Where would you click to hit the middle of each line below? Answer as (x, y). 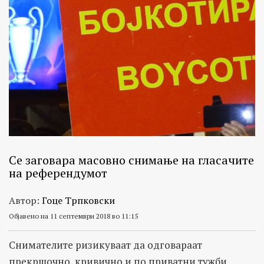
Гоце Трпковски (78, 200)
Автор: (25, 200)
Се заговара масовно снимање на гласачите (131, 160)
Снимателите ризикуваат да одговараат (105, 245)
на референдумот (58, 173)
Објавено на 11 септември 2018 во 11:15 (73, 216)
